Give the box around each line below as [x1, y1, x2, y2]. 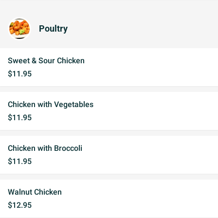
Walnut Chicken [8, 187, 62, 197]
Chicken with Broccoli [8, 144, 82, 153]
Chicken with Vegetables [8, 100, 93, 109]
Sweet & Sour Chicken [8, 56, 85, 65]
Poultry [39, 24, 68, 34]
